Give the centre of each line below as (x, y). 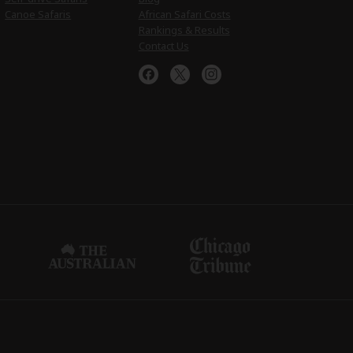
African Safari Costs (184, 14)
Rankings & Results (184, 30)
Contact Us (163, 45)
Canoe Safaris (38, 14)
